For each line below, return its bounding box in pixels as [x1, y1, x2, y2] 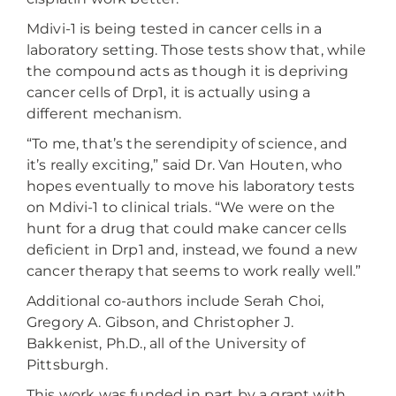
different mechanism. [27, 105, 182, 123]
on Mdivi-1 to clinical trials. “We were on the [27, 199, 336, 217]
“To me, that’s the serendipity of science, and [27, 135, 348, 153]
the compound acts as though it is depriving [27, 63, 348, 80]
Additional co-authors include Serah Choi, [27, 293, 324, 310]
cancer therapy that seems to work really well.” [27, 263, 362, 280]
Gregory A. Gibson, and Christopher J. [27, 314, 293, 331]
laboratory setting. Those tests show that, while [27, 42, 366, 59]
